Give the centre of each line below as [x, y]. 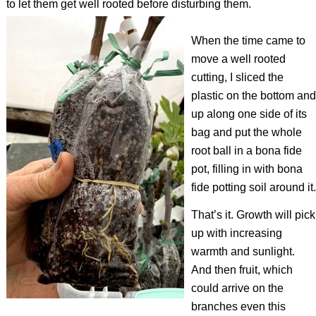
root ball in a [223, 150]
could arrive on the [237, 288]
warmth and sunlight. [243, 252]
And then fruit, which [242, 270]
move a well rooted [238, 59]
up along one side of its [249, 114]
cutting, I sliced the [237, 77]
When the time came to [248, 40]
